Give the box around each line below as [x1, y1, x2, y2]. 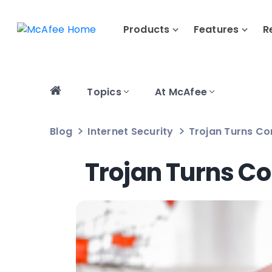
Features [193, 22, 239, 37]
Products [123, 22, 170, 37]
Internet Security [87, 124, 174, 138]
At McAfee [154, 85, 208, 99]
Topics [87, 85, 121, 99]
